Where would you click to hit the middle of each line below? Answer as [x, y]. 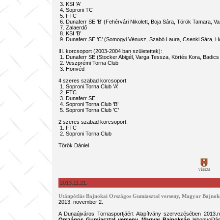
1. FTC [67, 128]
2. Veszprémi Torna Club [88, 63]
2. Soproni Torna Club [85, 134]
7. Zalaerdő [72, 27]
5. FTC [67, 16]
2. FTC [67, 92]
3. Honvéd [71, 69]
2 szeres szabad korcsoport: [93, 122]
